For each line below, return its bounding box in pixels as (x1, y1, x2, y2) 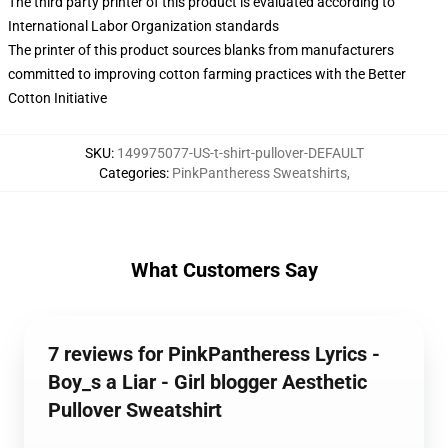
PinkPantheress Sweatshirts (171, 165, 347, 181)
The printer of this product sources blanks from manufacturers (8, 42, 394, 58)
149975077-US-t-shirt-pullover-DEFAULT (116, 145, 364, 161)
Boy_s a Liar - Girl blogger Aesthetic (48, 370, 367, 394)
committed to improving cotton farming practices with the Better (8, 66, 406, 82)
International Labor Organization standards (8, 18, 279, 34)
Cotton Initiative (8, 90, 107, 106)
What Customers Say (130, 258, 318, 282)
